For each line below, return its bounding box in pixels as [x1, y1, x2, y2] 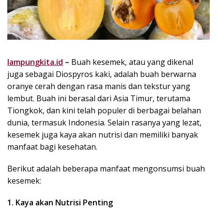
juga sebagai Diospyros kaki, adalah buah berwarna [7, 69, 196, 80]
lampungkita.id [7, 57, 63, 68]
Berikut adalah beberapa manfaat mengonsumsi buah [7, 163, 205, 174]
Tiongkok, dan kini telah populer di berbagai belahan [7, 105, 201, 116]
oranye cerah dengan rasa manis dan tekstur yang [7, 81, 190, 92]
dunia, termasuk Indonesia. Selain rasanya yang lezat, [7, 117, 201, 128]
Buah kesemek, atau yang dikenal [69, 57, 193, 68]
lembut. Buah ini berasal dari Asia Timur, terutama [7, 93, 190, 104]
